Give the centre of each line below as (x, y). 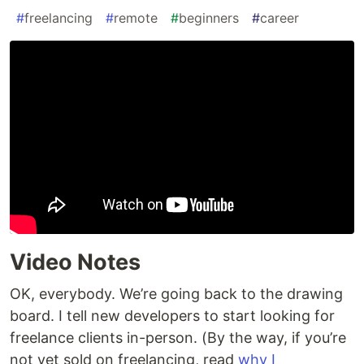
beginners (209, 18)
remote (136, 18)
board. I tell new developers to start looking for (172, 316)
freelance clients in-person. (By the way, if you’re (178, 338)
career (279, 18)
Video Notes (75, 262)
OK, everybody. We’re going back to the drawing (176, 294)
